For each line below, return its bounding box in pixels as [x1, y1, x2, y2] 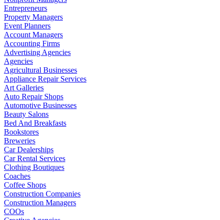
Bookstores [4, 127, 39, 136]
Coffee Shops [4, 180, 46, 189]
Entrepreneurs [4, 3, 47, 12]
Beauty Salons [4, 110, 49, 118]
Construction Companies [4, 189, 81, 198]
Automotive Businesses [4, 101, 77, 110]
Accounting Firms [4, 39, 60, 48]
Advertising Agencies [4, 48, 71, 56]
